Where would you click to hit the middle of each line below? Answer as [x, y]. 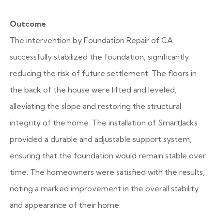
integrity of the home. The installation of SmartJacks [104, 123]
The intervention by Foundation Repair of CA [91, 40]
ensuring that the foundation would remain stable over [108, 155]
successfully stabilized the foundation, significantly [99, 57]
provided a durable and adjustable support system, [101, 139]
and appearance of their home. [65, 205]
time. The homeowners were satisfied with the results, [107, 172]
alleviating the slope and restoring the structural [95, 106]
